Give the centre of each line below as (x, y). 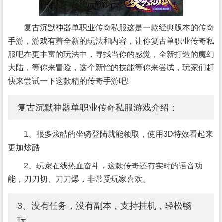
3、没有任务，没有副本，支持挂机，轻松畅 (105, 206)
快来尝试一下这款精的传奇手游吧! (68, 81)
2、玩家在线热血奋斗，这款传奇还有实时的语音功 (113, 166)
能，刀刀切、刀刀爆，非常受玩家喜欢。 (79, 179)
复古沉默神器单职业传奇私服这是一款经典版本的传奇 (119, 28)
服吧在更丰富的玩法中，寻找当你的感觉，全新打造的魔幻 (111, 54)
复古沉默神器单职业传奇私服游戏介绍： (98, 108)
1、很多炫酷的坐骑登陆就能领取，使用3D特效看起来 (118, 134)
